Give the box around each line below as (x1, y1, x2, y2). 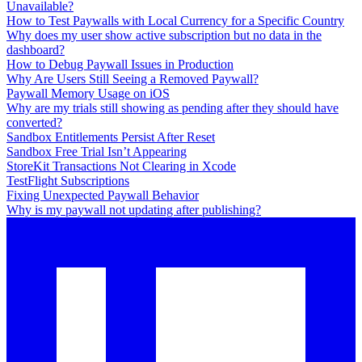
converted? (6, 116, 62, 130)
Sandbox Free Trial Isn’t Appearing (6, 145, 187, 159)
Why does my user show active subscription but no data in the (6, 28, 322, 43)
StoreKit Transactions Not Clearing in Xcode (6, 159, 236, 174)
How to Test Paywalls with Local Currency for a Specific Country (6, 14, 344, 28)
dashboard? (6, 43, 65, 57)
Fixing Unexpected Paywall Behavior (6, 188, 199, 203)
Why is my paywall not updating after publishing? (6, 203, 261, 217)
